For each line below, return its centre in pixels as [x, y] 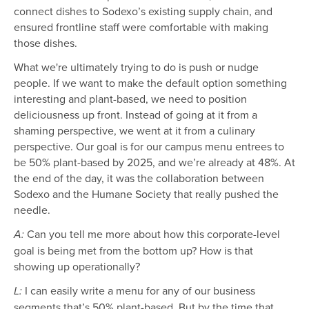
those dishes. [46, 43]
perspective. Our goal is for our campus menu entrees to [149, 147]
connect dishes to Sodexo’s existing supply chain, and [143, 11]
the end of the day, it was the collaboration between [139, 178]
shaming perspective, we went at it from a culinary [134, 131]
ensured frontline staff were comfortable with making [141, 27]
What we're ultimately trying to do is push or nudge [136, 67]
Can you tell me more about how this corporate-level [153, 234]
